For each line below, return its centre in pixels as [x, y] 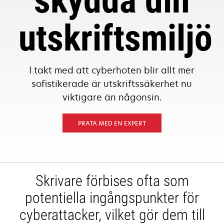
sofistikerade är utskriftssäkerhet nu [112, 83]
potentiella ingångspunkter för [112, 198]
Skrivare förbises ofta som [112, 181]
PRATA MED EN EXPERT [112, 123]
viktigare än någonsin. [112, 97]
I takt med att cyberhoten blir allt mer [112, 70]
